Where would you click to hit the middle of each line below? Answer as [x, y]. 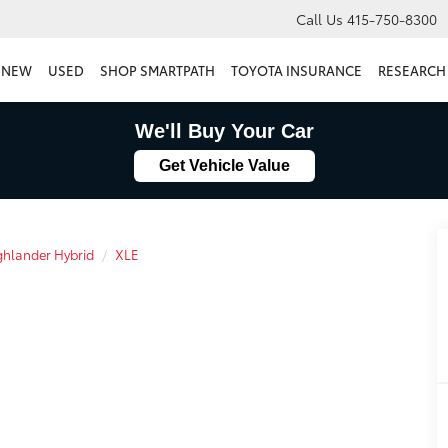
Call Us [319, 19]
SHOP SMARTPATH [157, 70]
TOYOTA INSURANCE [296, 70]
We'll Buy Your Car [224, 131]
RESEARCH [412, 70]
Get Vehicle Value [224, 165]
